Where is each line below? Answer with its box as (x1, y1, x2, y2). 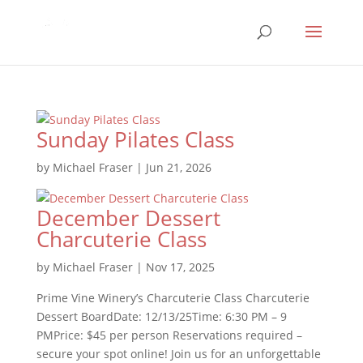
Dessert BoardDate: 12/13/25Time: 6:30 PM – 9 (36, 309, 287, 324)
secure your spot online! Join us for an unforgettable (36, 346, 321, 361)
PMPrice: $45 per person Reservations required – (36, 327, 302, 343)
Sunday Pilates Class (36, 125, 234, 154)
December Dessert (36, 203, 220, 233)
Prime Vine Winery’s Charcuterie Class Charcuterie (36, 290, 310, 305)
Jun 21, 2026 (145, 160, 211, 175)
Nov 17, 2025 (145, 259, 215, 275)
